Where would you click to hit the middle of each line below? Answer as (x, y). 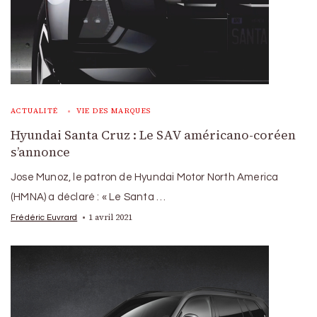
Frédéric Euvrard (44, 217)
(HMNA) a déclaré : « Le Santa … (88, 197)
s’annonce (40, 152)
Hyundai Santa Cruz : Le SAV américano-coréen (153, 135)
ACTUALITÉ (35, 110)
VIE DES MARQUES (114, 110)
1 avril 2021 (111, 217)
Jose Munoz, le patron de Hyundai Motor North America (145, 177)
